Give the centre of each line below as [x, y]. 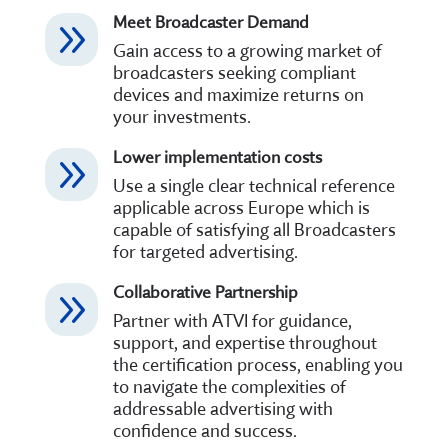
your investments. [181, 116]
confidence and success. [204, 430]
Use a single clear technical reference [253, 185]
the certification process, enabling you [257, 364]
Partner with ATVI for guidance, [232, 320]
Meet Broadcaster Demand [210, 21]
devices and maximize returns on [238, 94]
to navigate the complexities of [229, 386]
